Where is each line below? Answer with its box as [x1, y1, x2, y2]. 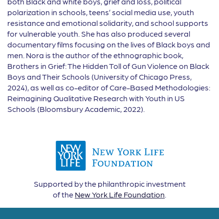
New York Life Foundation [75, 190, 165, 199]
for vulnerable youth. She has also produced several [7, 29, 190, 38]
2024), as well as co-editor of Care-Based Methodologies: [7, 83, 210, 92]
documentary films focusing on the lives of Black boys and [7, 40, 210, 49]
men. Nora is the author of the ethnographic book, [7, 50, 183, 60]
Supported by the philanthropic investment [33, 179, 186, 188]
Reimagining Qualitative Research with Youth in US [7, 93, 185, 103]
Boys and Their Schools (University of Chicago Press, [7, 72, 192, 81]
